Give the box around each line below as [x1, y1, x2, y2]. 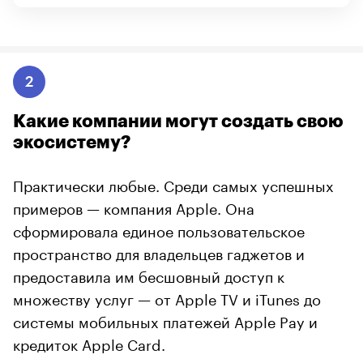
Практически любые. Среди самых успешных [13, 172, 334, 195]
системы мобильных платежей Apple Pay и [13, 308, 318, 331]
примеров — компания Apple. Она [13, 194, 254, 218]
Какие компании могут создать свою [13, 112, 344, 130]
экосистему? [13, 133, 130, 152]
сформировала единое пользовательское [13, 217, 305, 241]
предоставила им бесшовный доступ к [13, 263, 284, 286]
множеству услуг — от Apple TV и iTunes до [13, 285, 321, 309]
